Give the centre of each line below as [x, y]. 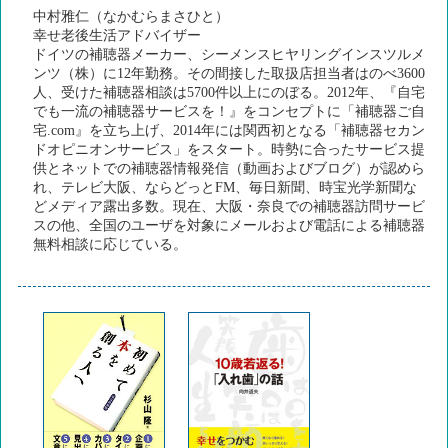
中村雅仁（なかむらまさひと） [131, 17]
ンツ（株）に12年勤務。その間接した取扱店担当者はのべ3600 [229, 74]
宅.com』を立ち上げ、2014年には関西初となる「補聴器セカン [229, 131]
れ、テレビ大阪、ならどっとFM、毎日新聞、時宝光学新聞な [225, 188]
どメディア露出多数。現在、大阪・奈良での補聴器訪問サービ [229, 207]
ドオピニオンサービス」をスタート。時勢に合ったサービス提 [229, 150]
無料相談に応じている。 [110, 245]
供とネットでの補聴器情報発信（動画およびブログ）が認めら [229, 169]
